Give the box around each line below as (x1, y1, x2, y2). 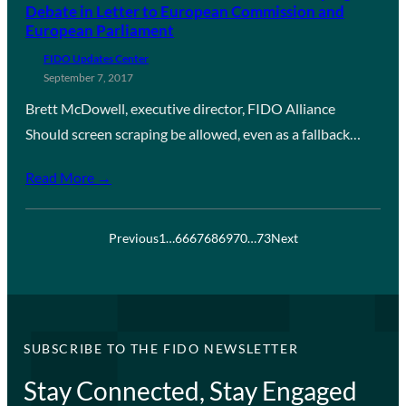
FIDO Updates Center (43, 51, 149, 65)
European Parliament (25, 20, 174, 40)
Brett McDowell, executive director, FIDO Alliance (25, 99, 335, 117)
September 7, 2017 (43, 70, 133, 84)
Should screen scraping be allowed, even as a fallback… (25, 124, 361, 142)
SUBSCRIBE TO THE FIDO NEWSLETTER (23, 340, 299, 356)
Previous (108, 229, 159, 246)
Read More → (25, 168, 111, 186)
